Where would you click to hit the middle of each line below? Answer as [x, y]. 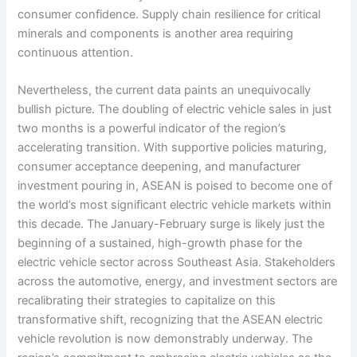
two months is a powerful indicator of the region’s [152, 129]
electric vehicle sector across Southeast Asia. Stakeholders [177, 263]
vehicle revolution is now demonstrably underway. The [165, 339]
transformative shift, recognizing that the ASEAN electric [171, 320]
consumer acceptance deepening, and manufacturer [159, 167]
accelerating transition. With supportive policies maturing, [173, 148]
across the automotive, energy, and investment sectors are [178, 282]
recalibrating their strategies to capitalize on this [147, 301]
